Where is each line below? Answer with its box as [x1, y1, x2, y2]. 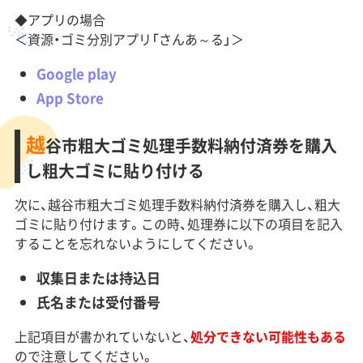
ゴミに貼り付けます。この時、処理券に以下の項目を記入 [14, 213, 343, 233]
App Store [36, 87, 104, 108]
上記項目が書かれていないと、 [14, 326, 190, 346]
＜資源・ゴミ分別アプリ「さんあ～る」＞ [14, 28, 244, 49]
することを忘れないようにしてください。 [14, 233, 258, 253]
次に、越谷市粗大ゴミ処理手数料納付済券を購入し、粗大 [14, 194, 340, 214]
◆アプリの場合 [14, 9, 105, 29]
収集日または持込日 [36, 267, 160, 288]
